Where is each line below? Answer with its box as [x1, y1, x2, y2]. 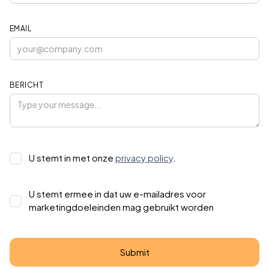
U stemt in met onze [29, 151, 115, 163]
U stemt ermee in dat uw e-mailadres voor [29, 187, 206, 199]
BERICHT [10, 80, 44, 89]
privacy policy [115, 151, 173, 163]
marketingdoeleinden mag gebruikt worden [29, 201, 214, 213]
